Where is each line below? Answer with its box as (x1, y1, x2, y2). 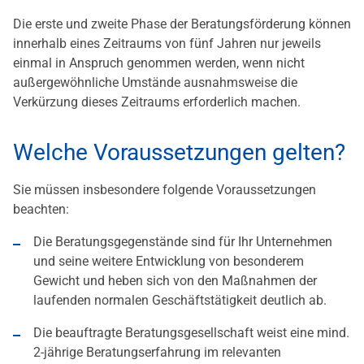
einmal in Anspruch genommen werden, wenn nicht (13, 55, 305, 71)
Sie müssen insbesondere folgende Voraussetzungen (13, 182, 316, 198)
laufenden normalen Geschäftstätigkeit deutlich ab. (33, 292, 327, 309)
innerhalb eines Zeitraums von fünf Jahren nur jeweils (13, 36, 321, 52)
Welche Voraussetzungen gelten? (13, 139, 345, 167)
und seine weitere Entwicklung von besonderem (33, 253, 304, 270)
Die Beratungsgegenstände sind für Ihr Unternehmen (33, 234, 332, 250)
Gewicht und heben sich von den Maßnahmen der (33, 273, 317, 289)
